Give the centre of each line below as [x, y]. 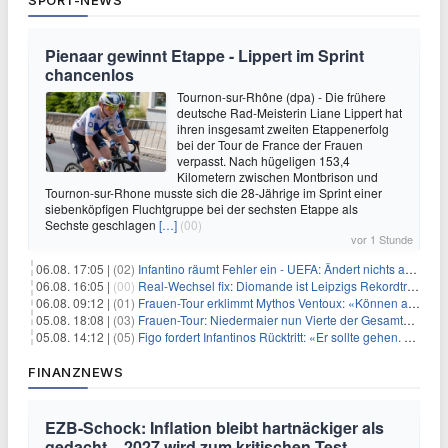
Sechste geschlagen [102, 224]
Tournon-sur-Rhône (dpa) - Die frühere [281, 96]
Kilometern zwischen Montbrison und [277, 176]
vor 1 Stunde [382, 239]
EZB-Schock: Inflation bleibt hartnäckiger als [214, 427]
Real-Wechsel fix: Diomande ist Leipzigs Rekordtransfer [272, 285]
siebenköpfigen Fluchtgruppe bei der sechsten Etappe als [201, 208]
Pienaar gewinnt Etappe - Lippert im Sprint [204, 55]
